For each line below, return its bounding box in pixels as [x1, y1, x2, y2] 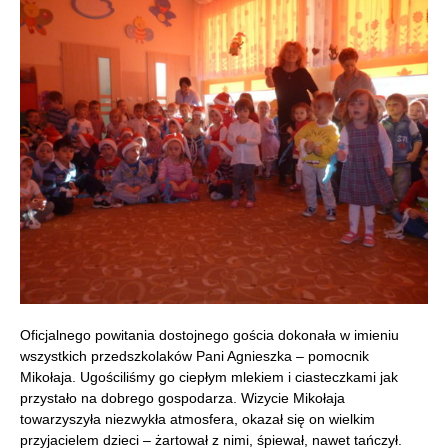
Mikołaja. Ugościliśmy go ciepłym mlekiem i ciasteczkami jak [20, 369, 398, 385]
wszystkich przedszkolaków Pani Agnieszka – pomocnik [20, 348, 369, 364]
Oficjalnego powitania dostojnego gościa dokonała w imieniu [20, 327, 399, 343]
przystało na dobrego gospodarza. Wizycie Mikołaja [20, 390, 345, 406]
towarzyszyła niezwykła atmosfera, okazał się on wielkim [20, 411, 375, 427]
